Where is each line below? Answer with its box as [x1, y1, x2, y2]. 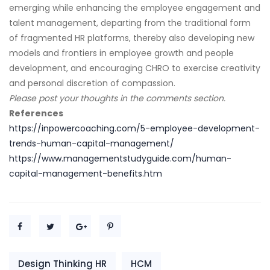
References [9, 107, 63, 119]
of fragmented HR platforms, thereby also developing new [9, 32, 254, 44]
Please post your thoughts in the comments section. [9, 92, 225, 104]
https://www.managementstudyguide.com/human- [9, 152, 231, 165]
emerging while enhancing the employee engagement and [9, 2, 260, 14]
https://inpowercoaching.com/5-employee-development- [9, 122, 260, 134]
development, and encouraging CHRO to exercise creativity [9, 62, 260, 74]
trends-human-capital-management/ [9, 137, 174, 149]
